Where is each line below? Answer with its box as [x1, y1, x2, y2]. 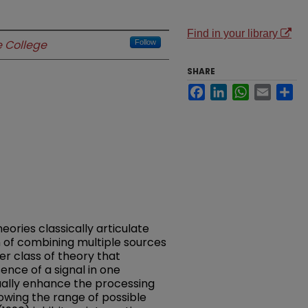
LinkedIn [227, 83, 269, 95]
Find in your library [187, 27, 280, 39]
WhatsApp [249, 83, 300, 95]
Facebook [205, 83, 254, 95]
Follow [135, 38, 156, 46]
